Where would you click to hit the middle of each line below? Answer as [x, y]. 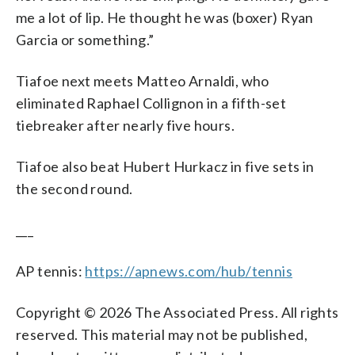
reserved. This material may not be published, [162, 334]
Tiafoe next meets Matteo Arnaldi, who [143, 80]
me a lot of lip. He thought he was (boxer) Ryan [165, 17]
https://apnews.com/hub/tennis [189, 271]
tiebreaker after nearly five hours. [125, 125]
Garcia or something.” [85, 39]
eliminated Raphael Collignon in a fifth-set [151, 103]
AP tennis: [51, 271]
